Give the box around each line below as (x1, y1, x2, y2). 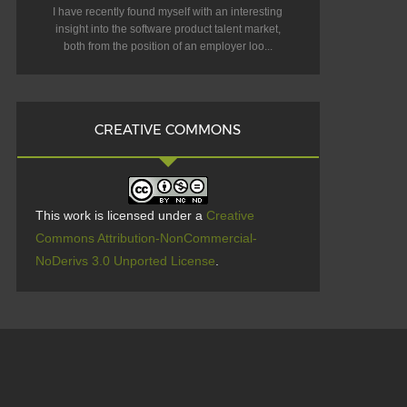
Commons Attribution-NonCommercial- (35, 231, 257, 246)
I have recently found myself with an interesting (53, 5, 283, 19)
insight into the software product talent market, (55, 23, 281, 36)
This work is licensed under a (35, 208, 206, 223)
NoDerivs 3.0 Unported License (35, 253, 215, 269)
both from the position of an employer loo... (63, 40, 273, 54)
